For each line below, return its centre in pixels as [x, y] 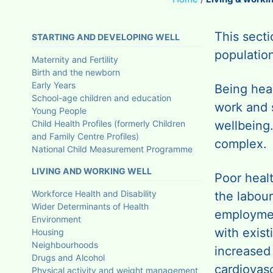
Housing [48, 232]
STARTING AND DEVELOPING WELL [106, 37]
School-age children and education [101, 97]
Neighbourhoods [65, 244]
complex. [241, 144]
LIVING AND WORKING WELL [92, 171]
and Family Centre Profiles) [85, 136]
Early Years [54, 85]
